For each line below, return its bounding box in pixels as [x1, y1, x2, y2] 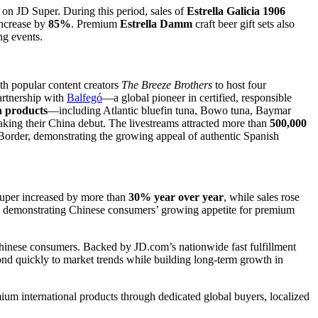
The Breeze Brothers [121, 78, 212, 91]
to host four [212, 78, 266, 91]
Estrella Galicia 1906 [187, 4, 285, 17]
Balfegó [67, 91, 102, 104]
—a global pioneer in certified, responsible [102, 91, 292, 104]
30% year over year [128, 190, 224, 203]
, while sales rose [224, 190, 300, 203]
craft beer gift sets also [192, 17, 295, 30]
